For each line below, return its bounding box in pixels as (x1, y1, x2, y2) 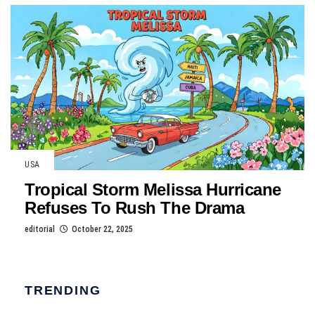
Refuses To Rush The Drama (25, 198, 245, 217)
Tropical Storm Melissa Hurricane (25, 180, 281, 199)
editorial (25, 224, 55, 234)
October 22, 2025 (72, 224, 133, 234)
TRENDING (25, 283, 101, 297)
